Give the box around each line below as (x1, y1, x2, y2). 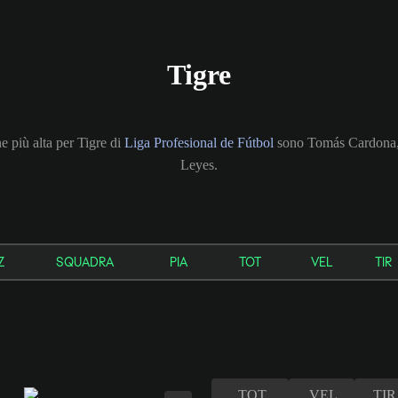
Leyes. (180, 156, 218, 172)
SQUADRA (55, 253, 114, 270)
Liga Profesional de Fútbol (124, 134, 274, 150)
